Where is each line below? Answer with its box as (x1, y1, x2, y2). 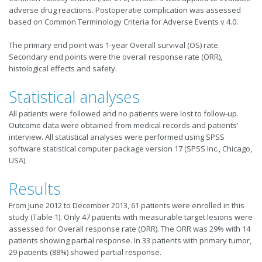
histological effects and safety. (9, 63, 117, 74)
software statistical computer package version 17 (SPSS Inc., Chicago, (9, 143, 252, 154)
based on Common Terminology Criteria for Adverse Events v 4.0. (9, 16, 238, 27)
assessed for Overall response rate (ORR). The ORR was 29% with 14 (9, 223, 250, 235)
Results (9, 178, 61, 200)
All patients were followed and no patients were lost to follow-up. (9, 108, 239, 119)
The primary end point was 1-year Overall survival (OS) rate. (9, 40, 220, 51)
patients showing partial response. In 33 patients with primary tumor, (9, 235, 251, 246)
